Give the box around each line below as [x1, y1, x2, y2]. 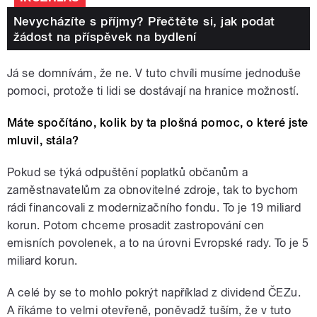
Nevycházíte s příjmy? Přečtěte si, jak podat [13, 13, 275, 28]
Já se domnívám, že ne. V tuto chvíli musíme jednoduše [7, 67, 301, 81]
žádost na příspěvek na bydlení [13, 29, 197, 44]
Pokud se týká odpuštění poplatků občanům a [7, 166, 248, 180]
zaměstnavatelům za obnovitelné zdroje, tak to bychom [7, 183, 299, 197]
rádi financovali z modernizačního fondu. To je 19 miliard [7, 201, 301, 215]
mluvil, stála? [7, 134, 79, 148]
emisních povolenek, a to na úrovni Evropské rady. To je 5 [7, 236, 309, 250]
